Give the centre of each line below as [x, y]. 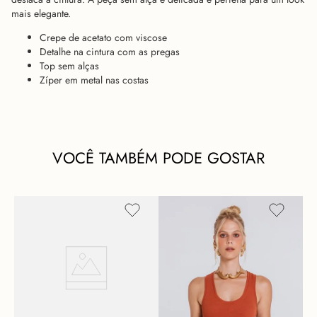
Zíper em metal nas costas [94, 80]
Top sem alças [69, 66]
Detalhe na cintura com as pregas [110, 52]
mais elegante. [41, 14]
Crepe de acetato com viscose [103, 38]
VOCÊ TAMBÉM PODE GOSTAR [158, 158]
